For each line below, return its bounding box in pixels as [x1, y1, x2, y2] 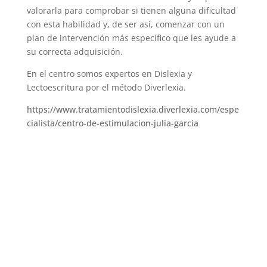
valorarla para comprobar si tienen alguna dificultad [26, 4, 236, 16]
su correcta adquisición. [26, 45, 123, 57]
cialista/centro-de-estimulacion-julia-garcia [26, 117, 198, 129]
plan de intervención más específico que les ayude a [26, 32, 236, 44]
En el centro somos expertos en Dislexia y [26, 67, 192, 79]
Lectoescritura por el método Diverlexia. [26, 81, 188, 93]
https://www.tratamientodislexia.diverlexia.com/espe [26, 103, 239, 115]
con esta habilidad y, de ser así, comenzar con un [26, 18, 225, 30]
